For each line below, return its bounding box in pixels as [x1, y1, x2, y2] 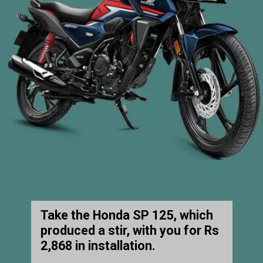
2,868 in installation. [40, 238, 156, 254]
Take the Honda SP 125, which [40, 208, 213, 223]
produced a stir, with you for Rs [40, 223, 219, 238]
